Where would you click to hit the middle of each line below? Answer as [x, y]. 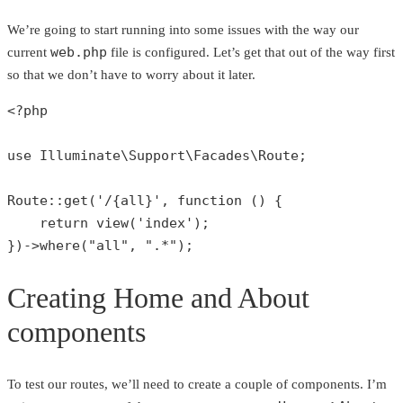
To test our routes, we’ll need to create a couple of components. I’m [197, 384]
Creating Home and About [158, 298]
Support [157, 155]
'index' [165, 223]
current [29, 52]
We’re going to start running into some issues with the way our [183, 29]
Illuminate [80, 155]
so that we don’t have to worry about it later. [131, 74]
